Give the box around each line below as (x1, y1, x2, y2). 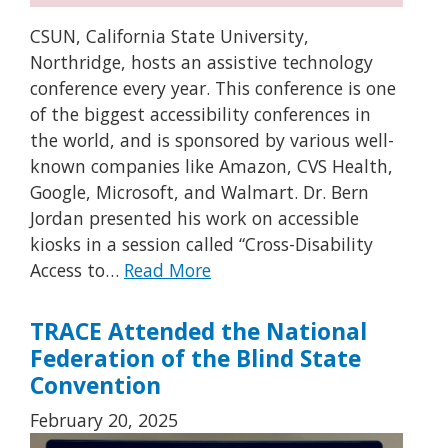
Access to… (30, 258, 124, 283)
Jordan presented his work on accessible (30, 206, 359, 231)
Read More (124, 258, 211, 283)
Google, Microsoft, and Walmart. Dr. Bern (30, 180, 369, 205)
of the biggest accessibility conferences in (30, 102, 371, 127)
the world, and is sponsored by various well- (30, 128, 394, 153)
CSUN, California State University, (30, 24, 309, 49)
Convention (30, 369, 161, 401)
